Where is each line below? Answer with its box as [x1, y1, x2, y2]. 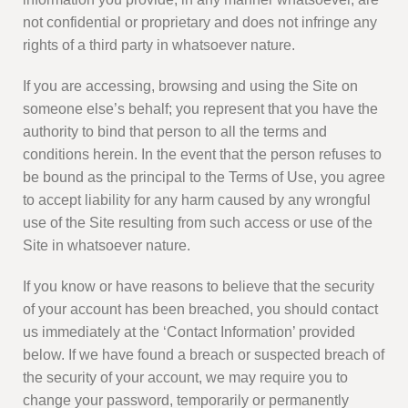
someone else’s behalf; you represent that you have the [23, 101, 378, 117]
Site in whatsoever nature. [23, 238, 190, 254]
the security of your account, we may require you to [23, 370, 348, 386]
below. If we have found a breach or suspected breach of [23, 347, 384, 363]
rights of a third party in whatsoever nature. [23, 37, 295, 54]
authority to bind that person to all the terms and [23, 124, 327, 140]
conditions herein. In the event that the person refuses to [23, 147, 382, 163]
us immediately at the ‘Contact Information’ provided [23, 324, 355, 341]
